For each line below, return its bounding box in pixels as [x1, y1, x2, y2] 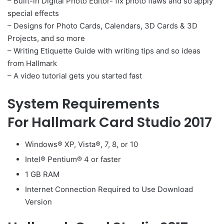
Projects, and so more [7, 33, 85, 43]
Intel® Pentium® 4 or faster [25, 154, 121, 164]
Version [25, 197, 52, 207]
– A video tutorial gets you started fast [7, 70, 142, 80]
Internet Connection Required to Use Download [25, 184, 193, 194]
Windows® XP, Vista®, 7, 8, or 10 [25, 139, 138, 149]
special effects [7, 8, 59, 18]
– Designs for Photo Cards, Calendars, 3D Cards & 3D [7, 20, 197, 30]
